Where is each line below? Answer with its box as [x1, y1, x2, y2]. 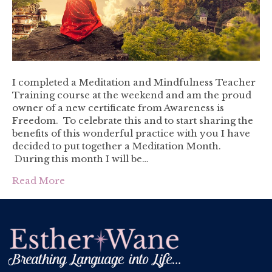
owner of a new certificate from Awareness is [12, 101, 224, 114]
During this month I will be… [12, 152, 148, 165]
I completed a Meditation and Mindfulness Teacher [12, 76, 256, 88]
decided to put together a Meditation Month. [12, 140, 221, 152]
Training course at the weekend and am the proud [12, 89, 251, 101]
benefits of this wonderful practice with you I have [12, 127, 250, 139]
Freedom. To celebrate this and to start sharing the [12, 114, 253, 126]
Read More [12, 174, 65, 186]
